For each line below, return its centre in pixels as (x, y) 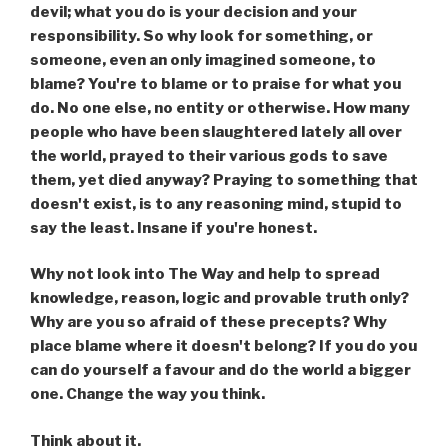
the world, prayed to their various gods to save (209, 155)
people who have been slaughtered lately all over (216, 131)
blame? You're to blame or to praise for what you (215, 83)
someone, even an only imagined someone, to (203, 59)
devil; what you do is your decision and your (193, 11)
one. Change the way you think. (147, 394)
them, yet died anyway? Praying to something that (224, 179)
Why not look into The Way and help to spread (205, 274)
